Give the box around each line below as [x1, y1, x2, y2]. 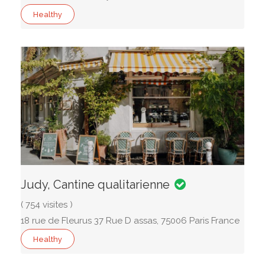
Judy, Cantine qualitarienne [21, 177, 170, 192]
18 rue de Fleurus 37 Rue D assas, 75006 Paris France [21, 215, 240, 226]
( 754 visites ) [21, 199, 73, 210]
